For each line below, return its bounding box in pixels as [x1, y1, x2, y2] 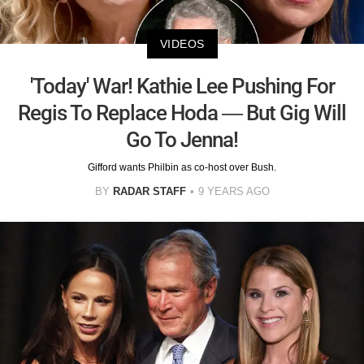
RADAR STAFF [112, 185, 186, 198]
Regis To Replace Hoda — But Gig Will [18, 101, 346, 126]
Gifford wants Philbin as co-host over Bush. [88, 162, 276, 174]
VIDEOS [159, 37, 205, 51]
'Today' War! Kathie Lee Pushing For [29, 74, 335, 99]
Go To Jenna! [126, 128, 238, 153]
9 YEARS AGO [197, 185, 270, 198]
